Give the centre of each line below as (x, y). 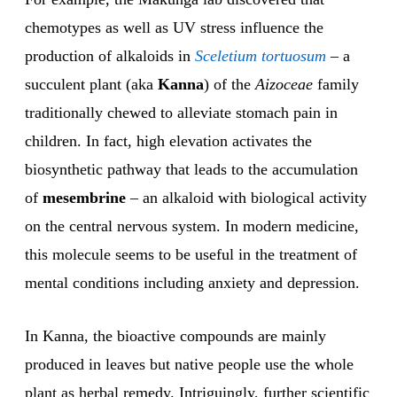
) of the (230, 85)
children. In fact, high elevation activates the (168, 141)
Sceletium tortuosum (261, 56)
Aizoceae (286, 85)
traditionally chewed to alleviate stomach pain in (181, 113)
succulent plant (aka (91, 85)
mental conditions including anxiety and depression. (192, 283)
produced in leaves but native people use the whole (189, 365)
